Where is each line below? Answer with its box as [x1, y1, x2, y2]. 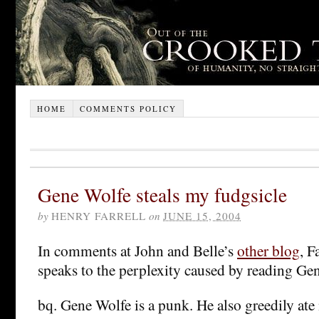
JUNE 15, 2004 [163, 208, 241, 223]
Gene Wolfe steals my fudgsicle [38, 181, 287, 208]
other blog [237, 239, 300, 261]
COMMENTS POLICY [79, 103, 177, 114]
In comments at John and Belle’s [38, 239, 237, 261]
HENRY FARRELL [51, 208, 146, 223]
